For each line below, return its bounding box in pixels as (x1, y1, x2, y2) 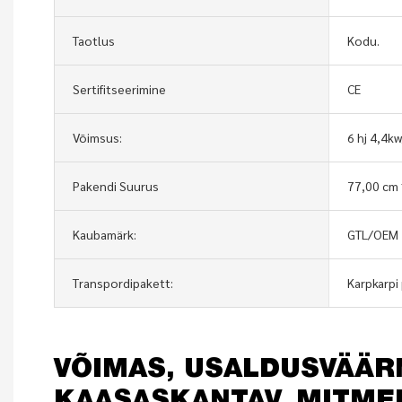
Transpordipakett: (73, 274, 173, 291)
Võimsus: (73, 128, 122, 145)
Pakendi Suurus (73, 177, 159, 194)
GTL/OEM (346, 225, 398, 242)
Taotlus (73, 31, 115, 48)
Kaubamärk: (73, 225, 136, 242)
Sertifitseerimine (73, 80, 166, 97)
